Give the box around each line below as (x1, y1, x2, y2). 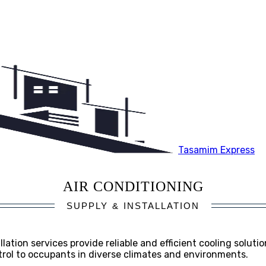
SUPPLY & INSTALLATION (66, 200, 199, 211)
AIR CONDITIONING (62, 178, 204, 194)
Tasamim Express (178, 144, 255, 156)
